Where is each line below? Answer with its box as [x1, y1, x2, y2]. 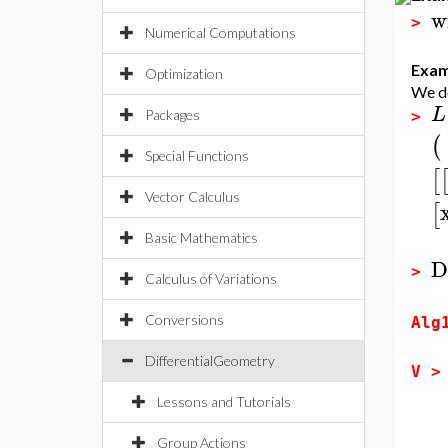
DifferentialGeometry [145, 352, 275, 369]
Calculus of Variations [145, 270, 277, 287]
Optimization [145, 65, 223, 82]
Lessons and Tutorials [157, 393, 291, 410]
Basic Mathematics [145, 229, 258, 246]
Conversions [145, 311, 224, 328]
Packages [145, 106, 200, 123]
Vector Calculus [145, 188, 240, 205]
